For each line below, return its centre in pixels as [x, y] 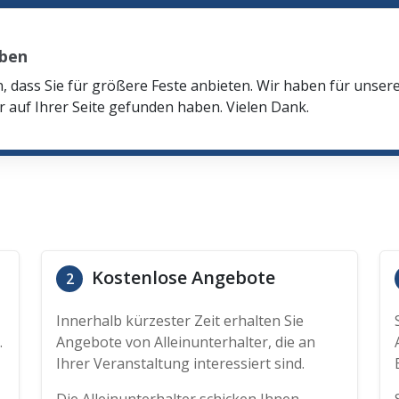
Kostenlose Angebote [181, 277]
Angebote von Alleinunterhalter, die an [186, 342]
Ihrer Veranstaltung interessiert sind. [180, 363]
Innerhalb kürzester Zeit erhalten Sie [180, 321]
